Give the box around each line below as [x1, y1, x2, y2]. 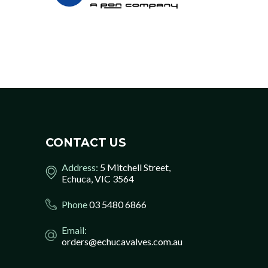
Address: [62, 161, 98, 173]
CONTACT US [45, 135, 126, 150]
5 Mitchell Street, [98, 161, 170, 173]
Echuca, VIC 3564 [62, 172, 134, 184]
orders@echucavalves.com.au [62, 235, 182, 247]
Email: [62, 224, 87, 236]
